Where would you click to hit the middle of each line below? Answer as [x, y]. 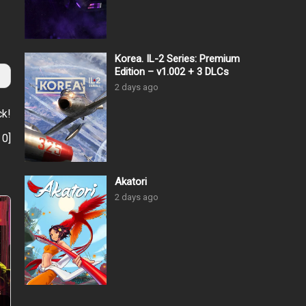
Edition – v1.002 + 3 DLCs [172, 72]
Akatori [131, 182]
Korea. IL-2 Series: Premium [177, 59]
